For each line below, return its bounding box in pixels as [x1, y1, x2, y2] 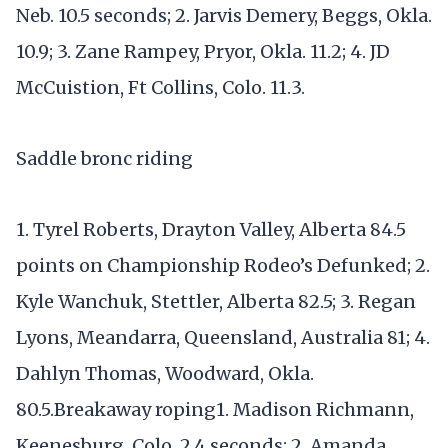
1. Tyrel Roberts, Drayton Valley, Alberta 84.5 [16, 218, 406, 242]
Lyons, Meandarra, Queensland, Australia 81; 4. [16, 326, 430, 350]
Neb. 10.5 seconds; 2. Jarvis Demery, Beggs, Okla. [16, 3, 432, 27]
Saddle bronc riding [16, 147, 193, 171]
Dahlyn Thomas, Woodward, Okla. [16, 362, 314, 386]
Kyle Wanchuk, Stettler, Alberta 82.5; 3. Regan [16, 290, 416, 314]
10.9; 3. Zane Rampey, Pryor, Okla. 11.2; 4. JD [16, 39, 390, 63]
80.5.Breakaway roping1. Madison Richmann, [16, 398, 414, 422]
